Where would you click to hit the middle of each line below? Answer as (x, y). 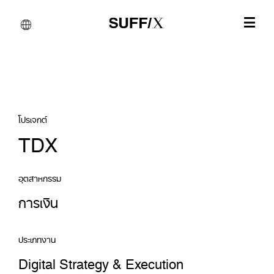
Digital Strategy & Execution (101, 261)
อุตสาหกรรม (40, 176)
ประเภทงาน (37, 238)
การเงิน (38, 200)
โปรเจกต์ (33, 118)
